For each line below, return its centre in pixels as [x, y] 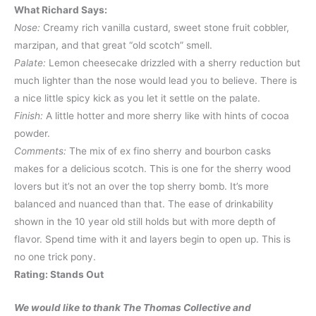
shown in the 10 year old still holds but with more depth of [145, 221]
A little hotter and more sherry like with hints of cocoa [168, 115]
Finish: [30, 115]
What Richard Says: [61, 10]
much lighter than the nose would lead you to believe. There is [156, 80]
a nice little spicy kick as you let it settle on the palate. [137, 98]
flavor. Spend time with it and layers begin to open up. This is [152, 239]
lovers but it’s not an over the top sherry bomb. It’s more [141, 186]
